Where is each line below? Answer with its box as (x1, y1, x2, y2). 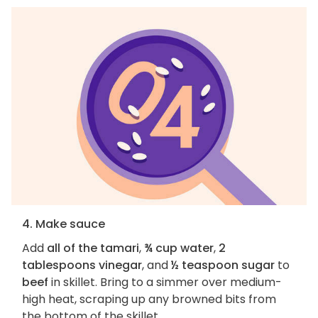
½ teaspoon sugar (171, 257, 275, 274)
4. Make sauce (22, 216, 105, 233)
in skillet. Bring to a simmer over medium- (48, 274, 282, 291)
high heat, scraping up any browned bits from (22, 291, 276, 308)
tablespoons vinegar (22, 257, 142, 274)
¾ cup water (144, 240, 214, 257)
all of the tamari (47, 240, 139, 257)
